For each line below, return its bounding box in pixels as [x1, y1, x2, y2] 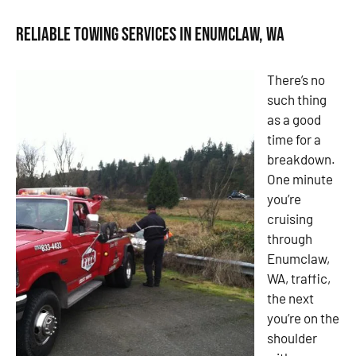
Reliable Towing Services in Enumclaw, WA [16, 23, 284, 47]
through [267, 230, 312, 247]
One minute [267, 171, 333, 188]
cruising [267, 211, 313, 227]
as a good [267, 111, 321, 128]
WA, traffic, [267, 270, 331, 287]
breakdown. [267, 151, 335, 168]
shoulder [267, 330, 317, 346]
